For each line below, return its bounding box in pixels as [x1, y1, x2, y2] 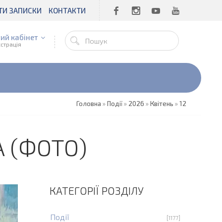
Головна [76, 100, 101, 108]
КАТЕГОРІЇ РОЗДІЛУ [50, 184, 144, 197]
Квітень [150, 100, 173, 108]
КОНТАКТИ [49, 6, 86, 15]
